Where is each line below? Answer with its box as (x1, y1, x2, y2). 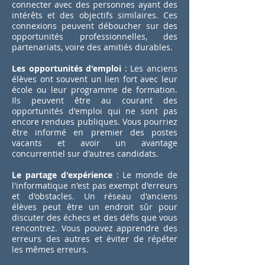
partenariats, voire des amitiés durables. (12, 41, 173, 53)
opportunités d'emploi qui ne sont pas (12, 105, 177, 117)
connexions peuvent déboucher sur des (12, 20, 177, 31)
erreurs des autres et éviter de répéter (12, 233, 177, 244)
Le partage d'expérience (12, 169, 112, 180)
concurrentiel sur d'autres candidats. (12, 148, 159, 159)
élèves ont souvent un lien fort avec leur (12, 73, 177, 85)
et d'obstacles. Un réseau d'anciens (12, 190, 177, 202)
